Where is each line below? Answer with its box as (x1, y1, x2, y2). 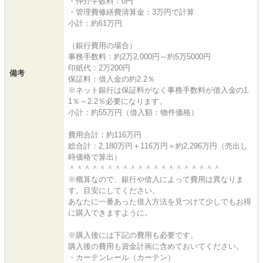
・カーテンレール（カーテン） (68, 252, 175, 262)
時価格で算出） (68, 152, 122, 161)
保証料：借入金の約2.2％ (68, 74, 155, 83)
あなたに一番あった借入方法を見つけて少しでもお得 (68, 197, 251, 206)
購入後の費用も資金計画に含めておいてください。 (68, 241, 244, 251)
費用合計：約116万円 (68, 130, 141, 139)
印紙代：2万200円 (68, 63, 130, 72)
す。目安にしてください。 (68, 186, 160, 195)
